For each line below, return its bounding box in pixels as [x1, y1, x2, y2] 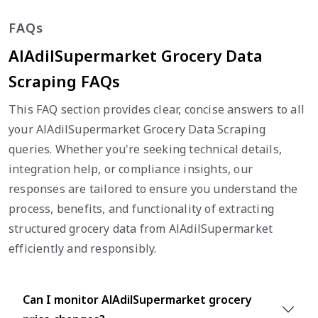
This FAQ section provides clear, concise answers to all [9, 101, 305, 117]
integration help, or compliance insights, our [9, 160, 253, 177]
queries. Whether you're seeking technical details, [9, 141, 283, 157]
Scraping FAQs [9, 70, 120, 92]
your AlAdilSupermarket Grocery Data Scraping [9, 121, 265, 137]
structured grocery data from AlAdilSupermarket [9, 220, 273, 236]
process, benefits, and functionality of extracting [9, 200, 275, 216]
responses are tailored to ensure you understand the [9, 180, 298, 197]
